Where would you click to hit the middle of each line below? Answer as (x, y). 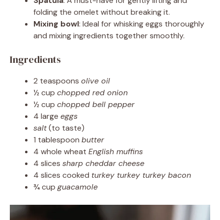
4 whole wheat (61, 151)
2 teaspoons (57, 81)
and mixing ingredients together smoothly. (109, 35)
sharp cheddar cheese (103, 163)
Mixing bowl (56, 24)
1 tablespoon (57, 139)
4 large (47, 116)
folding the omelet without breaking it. (102, 12)
